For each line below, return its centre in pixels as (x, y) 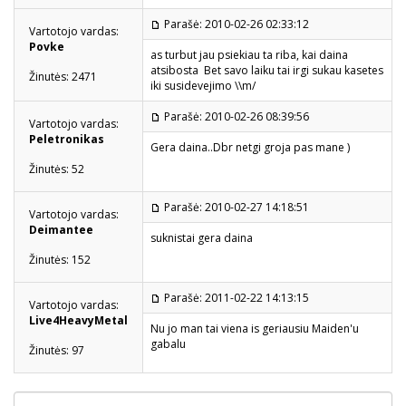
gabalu (168, 343)
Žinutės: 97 (57, 350)
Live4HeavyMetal (78, 320)
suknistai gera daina (203, 237)
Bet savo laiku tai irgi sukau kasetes (292, 70)
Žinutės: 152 (60, 259)
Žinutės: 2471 (63, 76)
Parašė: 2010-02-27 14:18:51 (237, 207)
